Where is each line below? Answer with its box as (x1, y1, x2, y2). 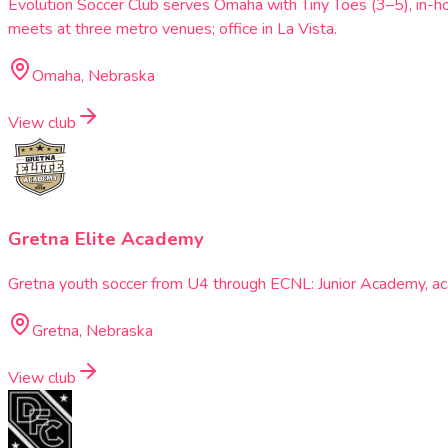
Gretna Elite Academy (8, 225, 204, 252)
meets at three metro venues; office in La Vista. (8, 18, 337, 41)
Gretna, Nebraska (32, 319, 153, 342)
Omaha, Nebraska (32, 65, 155, 88)
